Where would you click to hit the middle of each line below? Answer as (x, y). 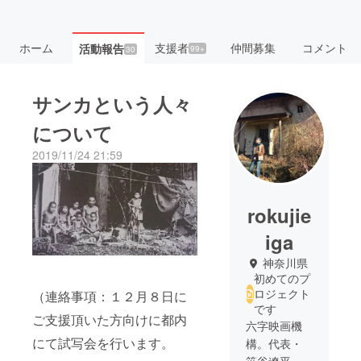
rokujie (279, 216)
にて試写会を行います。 (103, 343)
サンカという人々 (112, 104)
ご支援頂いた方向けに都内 (110, 320)
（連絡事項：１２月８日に (110, 297)
